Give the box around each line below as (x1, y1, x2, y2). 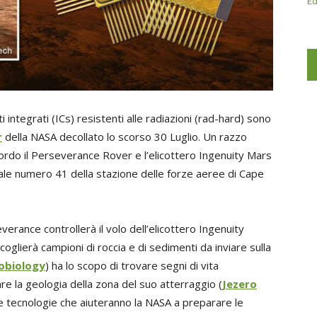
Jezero (222, 277, 257, 292)
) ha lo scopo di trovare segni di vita (45, 258, 219, 273)
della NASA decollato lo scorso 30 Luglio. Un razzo (2, 129, 247, 144)
